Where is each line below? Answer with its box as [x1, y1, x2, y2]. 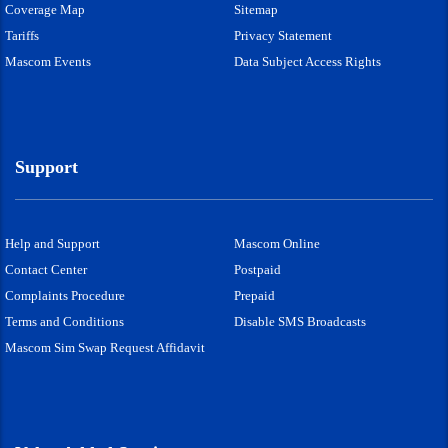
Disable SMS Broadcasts [234, 313, 366, 329]
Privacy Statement [234, 27, 332, 43]
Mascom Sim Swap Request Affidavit [5, 339, 205, 355]
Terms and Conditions [5, 313, 124, 329]
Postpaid [234, 261, 281, 277]
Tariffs [5, 27, 39, 43]
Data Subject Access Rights [234, 53, 381, 69]
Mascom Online [234, 235, 320, 251]
